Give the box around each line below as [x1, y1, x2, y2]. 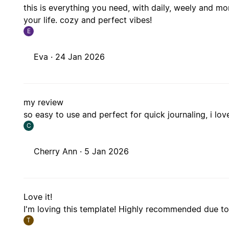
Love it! [24, 192, 53, 202]
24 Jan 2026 [55, 52, 105, 62]
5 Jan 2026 [84, 146, 129, 157]
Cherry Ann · [34, 146, 85, 157]
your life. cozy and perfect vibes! [24, 15, 152, 26]
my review [24, 97, 64, 108]
